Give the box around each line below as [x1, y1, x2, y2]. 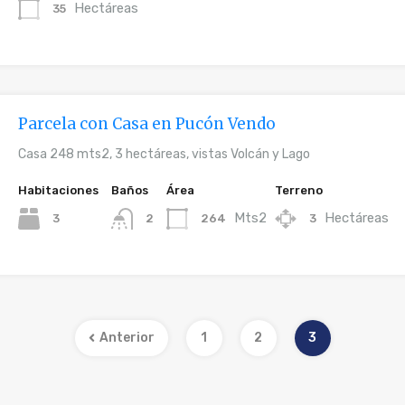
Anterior [99, 330, 155, 346]
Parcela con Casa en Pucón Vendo [18, 114, 277, 134]
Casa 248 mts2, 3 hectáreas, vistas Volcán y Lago [18, 146, 311, 162]
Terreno [275, 184, 324, 197]
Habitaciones [18, 184, 99, 197]
